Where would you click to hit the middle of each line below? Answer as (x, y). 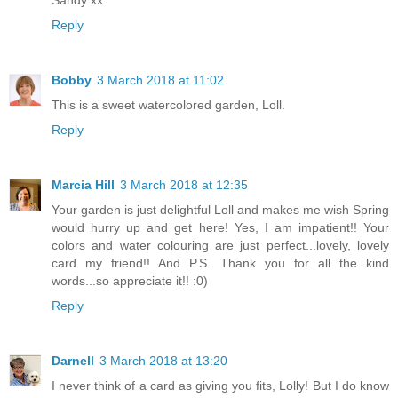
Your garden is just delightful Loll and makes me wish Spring (220, 210)
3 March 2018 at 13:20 (163, 361)
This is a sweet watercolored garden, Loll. (168, 105)
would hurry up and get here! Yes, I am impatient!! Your (220, 228)
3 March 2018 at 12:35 (184, 185)
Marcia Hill (83, 185)
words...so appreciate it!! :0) (130, 281)
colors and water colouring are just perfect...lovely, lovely (220, 246)
